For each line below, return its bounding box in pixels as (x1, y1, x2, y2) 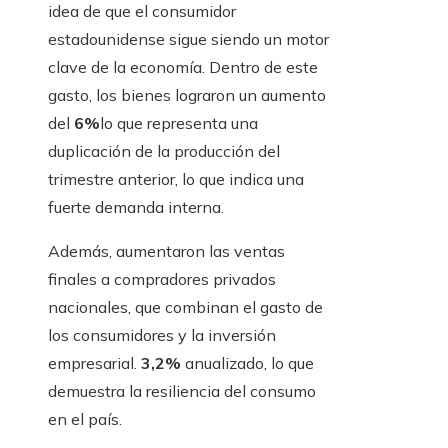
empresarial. (48, 353, 141, 374)
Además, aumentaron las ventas (48, 241, 285, 262)
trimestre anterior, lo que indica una (48, 169, 304, 190)
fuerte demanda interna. (48, 197, 224, 218)
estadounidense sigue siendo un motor (48, 29, 329, 50)
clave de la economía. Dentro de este (48, 57, 318, 78)
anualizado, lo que (181, 353, 314, 374)
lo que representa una (100, 113, 258, 134)
